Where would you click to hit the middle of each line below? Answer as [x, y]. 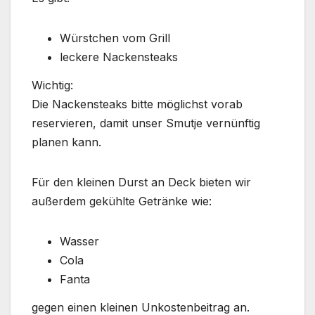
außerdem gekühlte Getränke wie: [122, 201]
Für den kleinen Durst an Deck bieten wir [141, 182]
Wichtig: [52, 85]
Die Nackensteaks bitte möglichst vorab [137, 104]
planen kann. [66, 142]
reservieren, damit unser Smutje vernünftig [146, 123]
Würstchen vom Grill [115, 38]
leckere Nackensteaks [119, 57]
